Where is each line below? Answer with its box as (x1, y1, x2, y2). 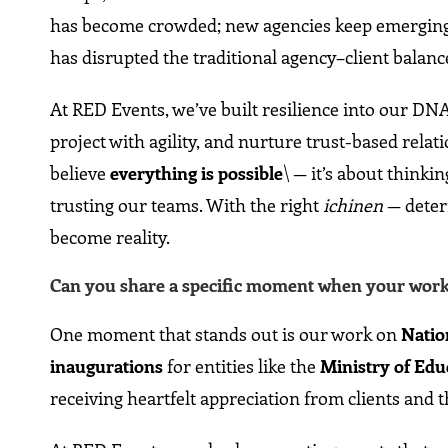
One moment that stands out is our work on (50, 322, 402, 347)
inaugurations (50, 354, 164, 379)
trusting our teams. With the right (50, 193, 324, 218)
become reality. (50, 225, 171, 250)
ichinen (323, 193, 384, 218)
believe (50, 161, 111, 186)
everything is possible (110, 161, 284, 186)
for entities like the (163, 354, 321, 379)
